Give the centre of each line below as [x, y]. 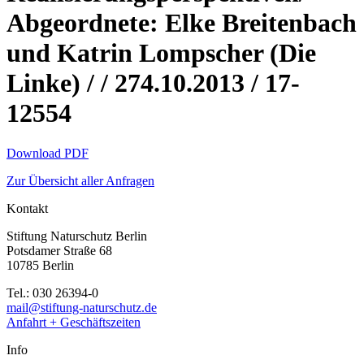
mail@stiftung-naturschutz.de [82, 307]
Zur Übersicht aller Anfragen [80, 180]
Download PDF [48, 153]
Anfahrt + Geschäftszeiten [74, 322]
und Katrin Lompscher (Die [161, 53]
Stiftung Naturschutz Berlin [77, 236]
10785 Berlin [40, 265]
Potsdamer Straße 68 [59, 250]
